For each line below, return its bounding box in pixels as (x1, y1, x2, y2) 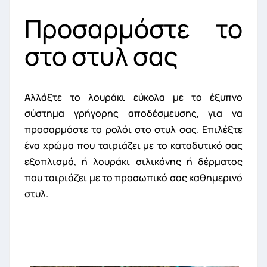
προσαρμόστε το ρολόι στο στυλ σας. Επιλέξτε (24, 123, 243, 136)
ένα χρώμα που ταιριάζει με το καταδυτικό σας (24, 139, 243, 153)
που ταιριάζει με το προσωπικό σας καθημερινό (24, 171, 243, 185)
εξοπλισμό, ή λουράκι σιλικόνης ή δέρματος (24, 155, 243, 169)
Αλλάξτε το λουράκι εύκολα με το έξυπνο (24, 91, 243, 104)
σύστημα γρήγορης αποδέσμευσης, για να (24, 107, 243, 120)
